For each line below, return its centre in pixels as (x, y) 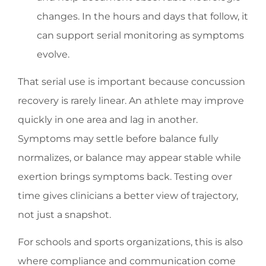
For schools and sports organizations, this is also (130, 242)
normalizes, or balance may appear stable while (129, 158)
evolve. (53, 54)
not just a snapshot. (64, 215)
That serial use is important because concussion (132, 82)
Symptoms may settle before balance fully (118, 139)
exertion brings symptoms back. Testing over (125, 177)
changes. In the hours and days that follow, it (142, 16)
